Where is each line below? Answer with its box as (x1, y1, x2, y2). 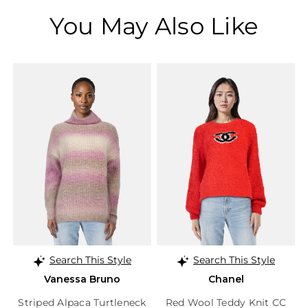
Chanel (208, 273, 244, 286)
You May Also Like (49, 11, 259, 41)
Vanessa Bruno (44, 273, 120, 286)
